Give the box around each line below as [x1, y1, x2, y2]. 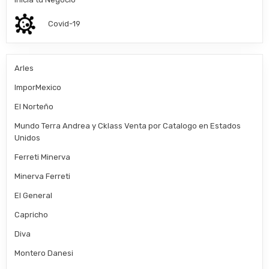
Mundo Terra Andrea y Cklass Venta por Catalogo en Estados [14, 121, 241, 131]
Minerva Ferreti [14, 172, 71, 181]
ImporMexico [14, 83, 62, 92]
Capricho [14, 210, 49, 220]
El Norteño [14, 102, 54, 112]
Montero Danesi [14, 249, 74, 258]
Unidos [14, 133, 41, 143]
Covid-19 [48, 19, 81, 28]
